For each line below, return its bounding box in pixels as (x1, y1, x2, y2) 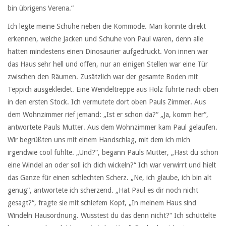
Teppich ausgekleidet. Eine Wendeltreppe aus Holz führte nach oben (8, 85, 218, 94)
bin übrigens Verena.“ (8, 4, 74, 12)
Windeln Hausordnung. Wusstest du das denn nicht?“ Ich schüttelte (8, 211, 216, 220)
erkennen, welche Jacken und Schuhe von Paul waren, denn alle (8, 35, 203, 43)
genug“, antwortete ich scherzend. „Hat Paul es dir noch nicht (8, 186, 198, 195)
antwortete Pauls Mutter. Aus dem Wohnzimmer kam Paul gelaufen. (8, 123, 217, 132)
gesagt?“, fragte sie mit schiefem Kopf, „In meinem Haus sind (8, 199, 196, 207)
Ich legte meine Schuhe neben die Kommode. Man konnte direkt (8, 22, 206, 31)
